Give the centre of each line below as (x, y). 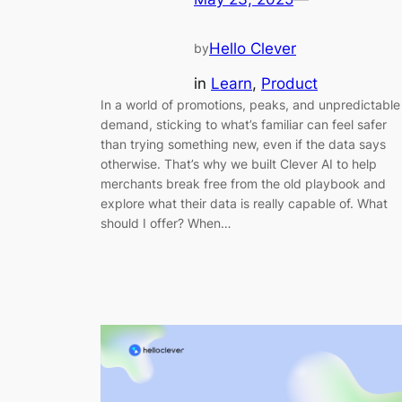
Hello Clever (253, 49)
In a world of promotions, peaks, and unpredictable (250, 104)
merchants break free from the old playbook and (243, 183)
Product (289, 83)
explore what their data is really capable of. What (244, 203)
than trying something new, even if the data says (243, 144)
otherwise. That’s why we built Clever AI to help (239, 163)
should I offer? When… (166, 223)
